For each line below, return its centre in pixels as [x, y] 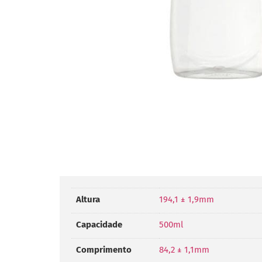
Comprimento [104, 249]
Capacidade [99, 224]
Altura [88, 199]
